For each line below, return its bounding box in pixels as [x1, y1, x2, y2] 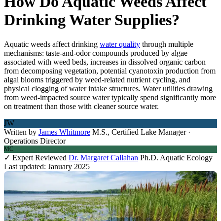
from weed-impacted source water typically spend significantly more [4, 93, 216, 102]
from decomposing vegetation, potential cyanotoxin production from [4, 66, 216, 75]
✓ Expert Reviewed [4, 153, 67, 162]
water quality [100, 39, 140, 48]
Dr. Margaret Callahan [69, 153, 138, 162]
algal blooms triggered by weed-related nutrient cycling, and [4, 75, 190, 84]
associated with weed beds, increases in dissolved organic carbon [4, 57, 206, 66]
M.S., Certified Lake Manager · [92, 127, 190, 136]
